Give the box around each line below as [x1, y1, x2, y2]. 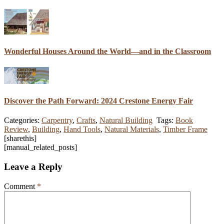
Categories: [4, 116, 41, 125]
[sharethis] [4, 134, 36, 143]
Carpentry [41, 116, 72, 125]
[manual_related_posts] [4, 143, 77, 152]
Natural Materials [104, 125, 159, 134]
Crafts [76, 116, 95, 125]
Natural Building [99, 116, 152, 125]
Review [4, 125, 28, 134]
